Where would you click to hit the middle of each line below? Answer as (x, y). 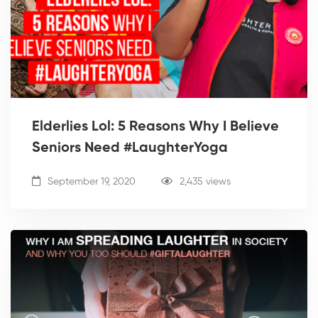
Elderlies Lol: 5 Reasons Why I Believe (155, 127)
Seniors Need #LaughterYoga (130, 149)
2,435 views (205, 182)
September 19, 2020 (90, 182)
